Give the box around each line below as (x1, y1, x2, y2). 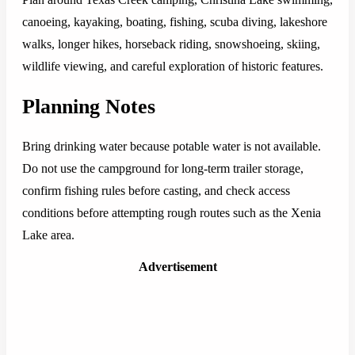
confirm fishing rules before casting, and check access (22, 184, 290, 198)
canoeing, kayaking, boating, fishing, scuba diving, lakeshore (22, 15, 327, 29)
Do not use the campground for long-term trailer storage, (22, 162, 303, 176)
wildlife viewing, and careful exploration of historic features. (22, 59, 323, 74)
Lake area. (22, 228, 74, 242)
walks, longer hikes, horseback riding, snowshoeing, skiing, (22, 37, 320, 52)
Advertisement (138, 260, 217, 274)
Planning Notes (22, 94, 155, 118)
